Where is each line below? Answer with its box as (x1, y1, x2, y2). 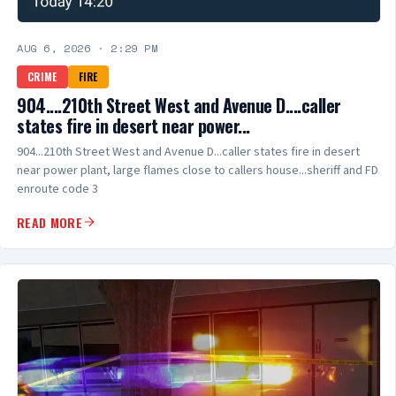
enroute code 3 (17, 179, 98, 198)
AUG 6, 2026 (17, 40, 91, 56)
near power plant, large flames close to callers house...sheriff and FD (17, 161, 378, 179)
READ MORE (17, 212, 83, 232)
